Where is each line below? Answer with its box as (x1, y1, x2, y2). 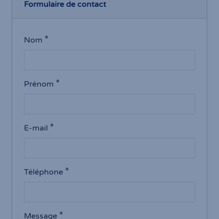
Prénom (24, 79, 54, 89)
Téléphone (24, 167, 63, 177)
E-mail (24, 123, 48, 133)
